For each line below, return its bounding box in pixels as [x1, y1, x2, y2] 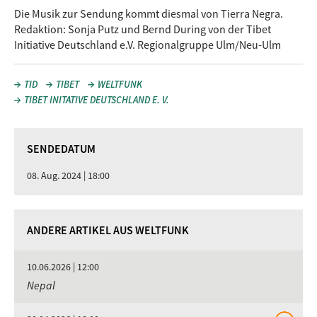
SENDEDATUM [27, 142, 96, 156]
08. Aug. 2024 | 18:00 [27, 169, 110, 182]
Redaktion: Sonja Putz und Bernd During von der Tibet [14, 22, 271, 36]
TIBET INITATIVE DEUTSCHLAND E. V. [24, 93, 169, 106]
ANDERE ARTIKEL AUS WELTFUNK [27, 223, 189, 237]
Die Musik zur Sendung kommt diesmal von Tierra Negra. [14, 6, 283, 21]
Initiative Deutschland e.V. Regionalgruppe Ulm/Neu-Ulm [14, 38, 281, 52]
